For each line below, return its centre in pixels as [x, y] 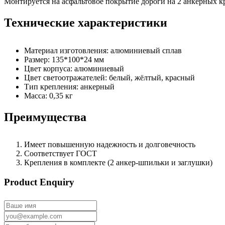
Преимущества [45, 117]
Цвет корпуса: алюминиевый [74, 68]
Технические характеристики [86, 22]
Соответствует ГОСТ [61, 154]
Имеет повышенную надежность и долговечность [110, 145]
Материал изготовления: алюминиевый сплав [103, 50]
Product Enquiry [39, 182]
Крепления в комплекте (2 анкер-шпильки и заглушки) [118, 163]
